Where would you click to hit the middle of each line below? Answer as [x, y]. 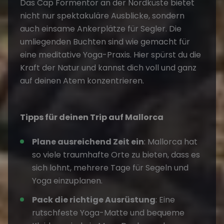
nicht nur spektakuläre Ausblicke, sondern [102, 15]
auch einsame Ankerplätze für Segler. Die [101, 28]
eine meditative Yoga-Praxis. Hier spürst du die [110, 54]
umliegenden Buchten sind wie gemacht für [105, 41]
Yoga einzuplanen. [67, 180]
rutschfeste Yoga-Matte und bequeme [108, 212]
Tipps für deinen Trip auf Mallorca [92, 117]
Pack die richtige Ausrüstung [94, 199]
